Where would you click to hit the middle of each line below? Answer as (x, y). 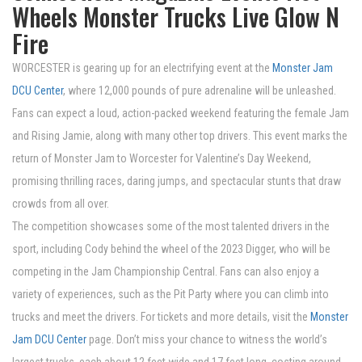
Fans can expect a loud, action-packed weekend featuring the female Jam (181, 114)
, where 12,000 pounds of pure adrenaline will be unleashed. (200, 91)
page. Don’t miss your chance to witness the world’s (207, 340)
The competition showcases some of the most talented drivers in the (171, 227)
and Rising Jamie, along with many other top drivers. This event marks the (180, 136)
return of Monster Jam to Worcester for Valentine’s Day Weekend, (162, 159)
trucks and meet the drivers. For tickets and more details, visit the (161, 317)
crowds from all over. (61, 204)
